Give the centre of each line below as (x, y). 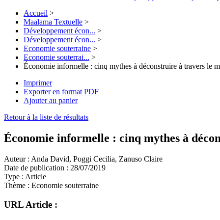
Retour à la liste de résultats (46, 117)
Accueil (36, 13)
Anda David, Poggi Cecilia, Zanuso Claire (96, 159)
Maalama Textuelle (53, 22)
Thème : (17, 186)
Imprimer (38, 83)
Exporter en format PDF (61, 92)
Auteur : (17, 159)
